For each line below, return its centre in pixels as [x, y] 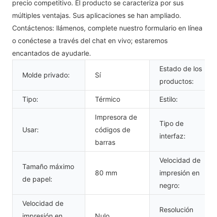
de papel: [37, 179]
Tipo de [171, 123]
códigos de [113, 129]
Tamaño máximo [48, 166]
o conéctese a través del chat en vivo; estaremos [90, 40]
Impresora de [116, 117]
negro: [170, 185]
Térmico [108, 99]
